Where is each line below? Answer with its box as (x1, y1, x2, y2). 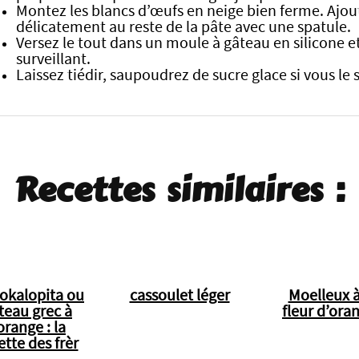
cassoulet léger (129, 287, 230, 304)
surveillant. (16, 51, 91, 67)
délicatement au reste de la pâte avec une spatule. (16, 19, 351, 35)
